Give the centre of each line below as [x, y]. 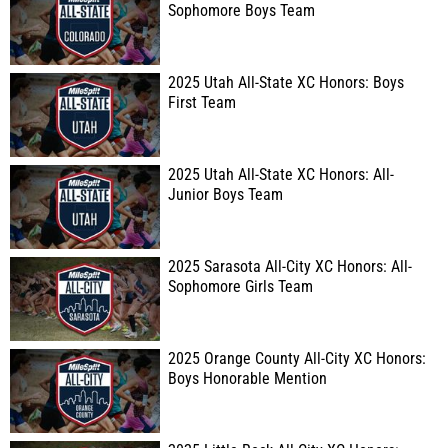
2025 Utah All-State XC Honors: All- [281, 175]
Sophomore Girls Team [240, 287]
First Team [202, 103]
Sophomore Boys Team [241, 11]
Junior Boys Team [225, 195]
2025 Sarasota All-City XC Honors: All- [290, 267]
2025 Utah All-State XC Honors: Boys [286, 83]
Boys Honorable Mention [247, 379]
